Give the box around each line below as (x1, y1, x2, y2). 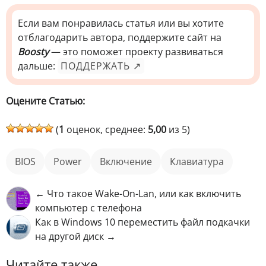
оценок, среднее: (64, 123, 148, 137)
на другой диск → (35, 230, 116, 243)
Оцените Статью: (6, 94, 85, 108)
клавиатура (176, 155, 224, 169)
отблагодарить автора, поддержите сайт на (18, 31, 221, 45)
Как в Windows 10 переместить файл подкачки (35, 216, 250, 229)
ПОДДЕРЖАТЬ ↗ (61, 59, 141, 73)
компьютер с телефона (35, 201, 142, 215)
